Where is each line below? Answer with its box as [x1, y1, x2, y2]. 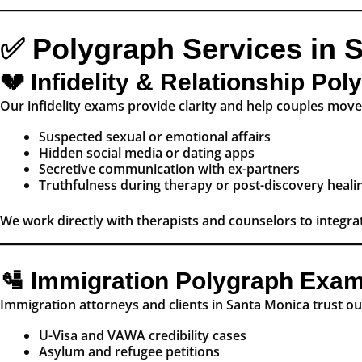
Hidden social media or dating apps [39, 144, 255, 162]
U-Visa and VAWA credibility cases [39, 326, 246, 345]
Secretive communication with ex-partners [39, 160, 300, 179]
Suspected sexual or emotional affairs [39, 128, 271, 146]
